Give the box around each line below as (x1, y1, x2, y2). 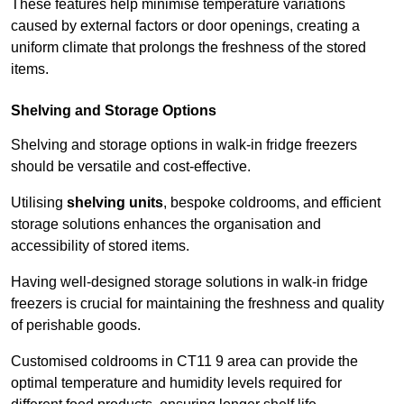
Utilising (11, 195, 67, 211)
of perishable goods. (11, 317, 144, 334)
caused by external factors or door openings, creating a (11, 18, 360, 34)
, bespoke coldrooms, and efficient (163, 195, 381, 211)
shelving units (67, 195, 163, 211)
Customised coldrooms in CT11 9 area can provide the (11, 353, 358, 370)
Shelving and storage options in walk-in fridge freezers (11, 137, 357, 153)
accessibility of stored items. (11, 238, 189, 254)
